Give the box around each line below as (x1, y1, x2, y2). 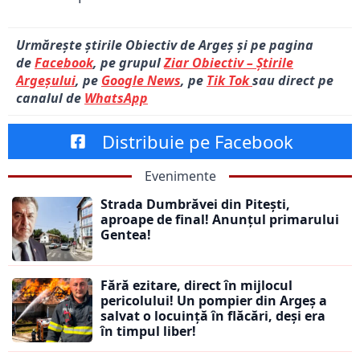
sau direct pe (252, 72, 333, 90)
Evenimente (144, 167, 216, 186)
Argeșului (16, 72, 76, 90)
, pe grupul (93, 54, 164, 72)
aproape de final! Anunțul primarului (100, 211, 339, 229)
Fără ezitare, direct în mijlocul (100, 276, 292, 295)
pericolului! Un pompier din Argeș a (100, 292, 327, 310)
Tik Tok (207, 72, 252, 90)
